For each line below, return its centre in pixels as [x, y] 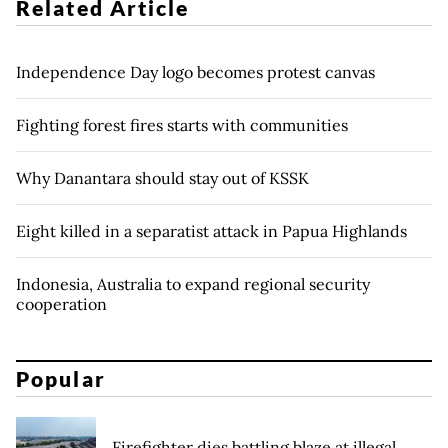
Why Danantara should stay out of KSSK [162, 177]
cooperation [61, 303]
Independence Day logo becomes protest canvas [195, 71]
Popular [61, 379]
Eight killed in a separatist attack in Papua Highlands [211, 230]
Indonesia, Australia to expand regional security [193, 283]
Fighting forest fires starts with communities [182, 124]
